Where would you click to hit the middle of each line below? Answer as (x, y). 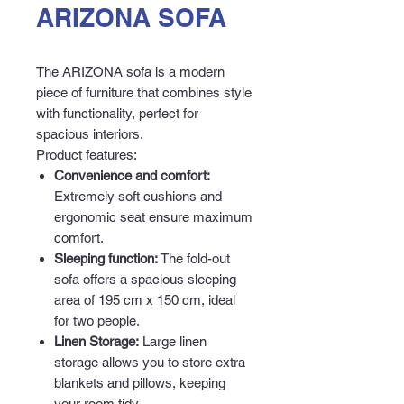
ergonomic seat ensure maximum (153, 217)
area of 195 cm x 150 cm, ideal (145, 300)
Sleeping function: (106, 258)
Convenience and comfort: (132, 175)
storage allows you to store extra (150, 362)
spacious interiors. (90, 134)
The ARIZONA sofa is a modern (130, 72)
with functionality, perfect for (117, 113)
